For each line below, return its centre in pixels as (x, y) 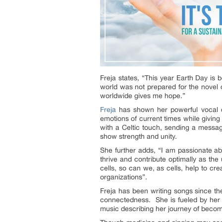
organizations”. (124, 177)
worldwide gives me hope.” (143, 96)
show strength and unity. (139, 137)
